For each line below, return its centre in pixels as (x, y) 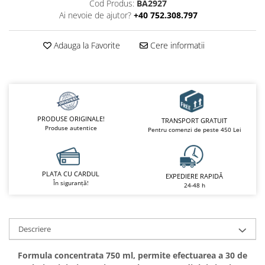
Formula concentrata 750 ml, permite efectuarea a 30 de (132, 255)
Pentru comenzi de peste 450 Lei (194, 130)
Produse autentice (71, 128)
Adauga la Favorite (85, 45)
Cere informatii (176, 45)
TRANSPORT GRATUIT (194, 121)
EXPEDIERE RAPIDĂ (194, 176)
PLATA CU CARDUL (71, 174)
